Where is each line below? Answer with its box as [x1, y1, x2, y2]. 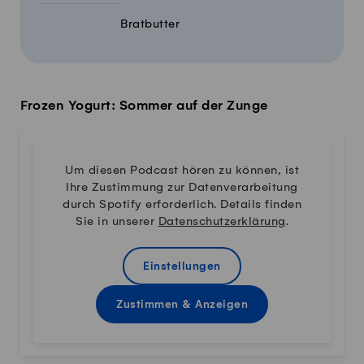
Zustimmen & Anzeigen [116, 299, 248, 312]
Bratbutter [120, 18, 180, 32]
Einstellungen [143, 261, 221, 274]
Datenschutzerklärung [158, 215, 286, 229]
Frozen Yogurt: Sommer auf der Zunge [20, 98, 268, 114]
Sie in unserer [76, 215, 158, 229]
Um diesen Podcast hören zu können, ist [65, 164, 299, 178]
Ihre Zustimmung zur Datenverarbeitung [66, 181, 298, 195]
